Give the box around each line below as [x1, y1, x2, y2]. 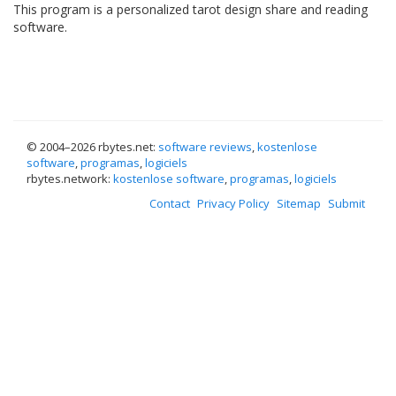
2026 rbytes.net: [71, 139, 158, 155]
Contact [149, 195, 190, 211]
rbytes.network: [27, 171, 113, 187]
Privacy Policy [197, 195, 270, 211]
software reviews [158, 139, 252, 155]
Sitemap [277, 195, 321, 211]
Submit [328, 195, 365, 211]
